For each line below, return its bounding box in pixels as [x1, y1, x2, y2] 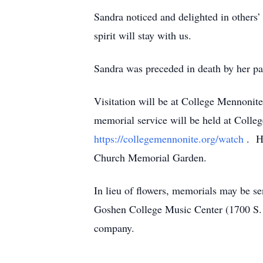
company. [94, 221, 134, 235]
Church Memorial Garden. [94, 150, 207, 164]
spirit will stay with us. [94, 28, 191, 42]
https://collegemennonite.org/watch [94, 131, 247, 146]
